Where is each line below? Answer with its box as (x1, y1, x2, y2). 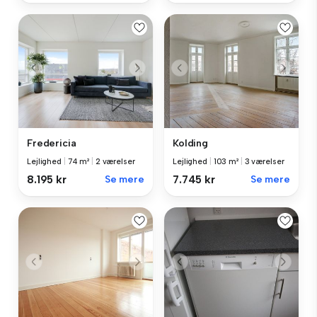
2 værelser (95, 156, 135, 166)
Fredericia (27, 137, 76, 149)
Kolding (173, 137, 209, 149)
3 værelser (244, 156, 284, 166)
